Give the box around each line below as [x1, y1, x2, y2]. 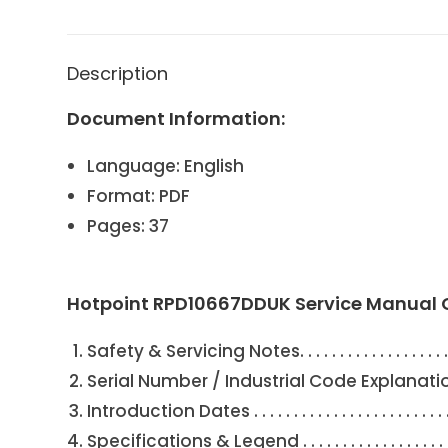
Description [67, 60, 169, 86]
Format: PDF [87, 183, 191, 208]
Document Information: [67, 105, 286, 131]
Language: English [87, 153, 245, 178]
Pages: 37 [87, 213, 170, 238]
